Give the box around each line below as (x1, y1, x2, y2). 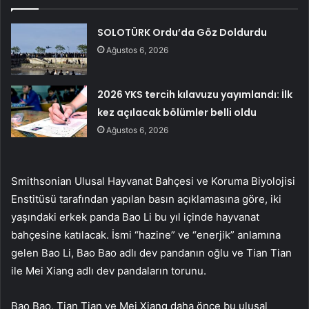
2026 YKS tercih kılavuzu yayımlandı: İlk (97, 88, 293, 102)
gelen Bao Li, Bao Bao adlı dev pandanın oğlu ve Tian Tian (11, 246, 292, 260)
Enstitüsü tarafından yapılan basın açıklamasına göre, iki (11, 192, 281, 206)
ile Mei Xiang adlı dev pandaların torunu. (11, 264, 206, 278)
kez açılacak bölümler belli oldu (97, 106, 257, 120)
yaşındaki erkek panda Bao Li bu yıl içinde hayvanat (11, 210, 259, 224)
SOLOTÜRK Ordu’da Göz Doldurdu (97, 26, 268, 40)
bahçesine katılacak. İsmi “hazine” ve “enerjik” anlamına (11, 228, 281, 242)
